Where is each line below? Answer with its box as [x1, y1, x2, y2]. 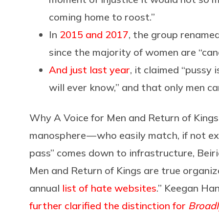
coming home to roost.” [49, 10, 155, 23]
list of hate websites [62, 181, 156, 194]
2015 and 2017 [60, 28, 129, 41]
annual [29, 181, 62, 194]
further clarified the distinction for [29, 199, 188, 212]
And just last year [49, 63, 130, 76]
